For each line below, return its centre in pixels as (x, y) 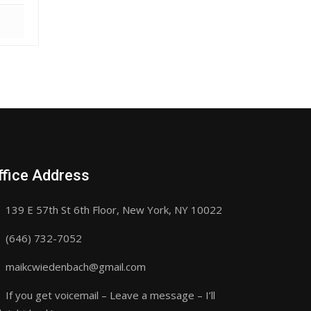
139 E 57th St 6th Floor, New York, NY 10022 (112, 209)
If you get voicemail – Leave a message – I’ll (109, 295)
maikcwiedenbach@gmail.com (76, 266)
